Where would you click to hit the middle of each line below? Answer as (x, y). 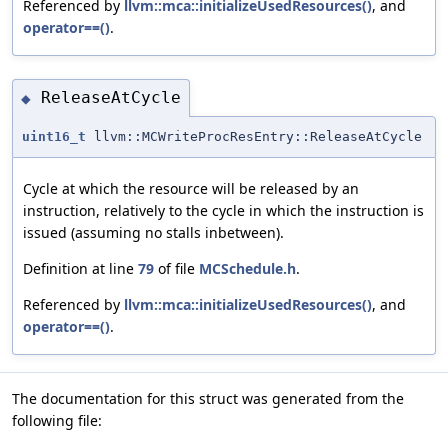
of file (176, 268)
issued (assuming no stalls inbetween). (153, 232)
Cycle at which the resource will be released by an (191, 188)
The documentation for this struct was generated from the (208, 398)
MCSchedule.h (247, 268)
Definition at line (80, 268)
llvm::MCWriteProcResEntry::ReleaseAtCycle (254, 136)
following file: (57, 420)
